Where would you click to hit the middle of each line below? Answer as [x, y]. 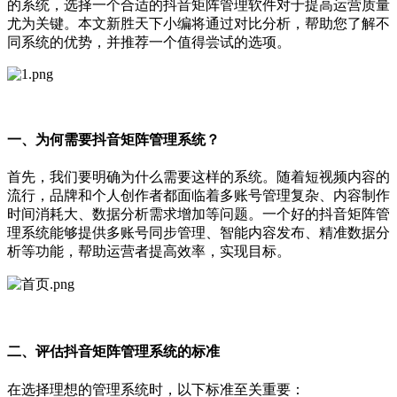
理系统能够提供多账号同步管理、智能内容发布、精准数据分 [198, 233]
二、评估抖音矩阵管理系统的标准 [113, 352]
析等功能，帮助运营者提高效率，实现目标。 [149, 252]
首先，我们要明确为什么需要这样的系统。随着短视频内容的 [198, 177]
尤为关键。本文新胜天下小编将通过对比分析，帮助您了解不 [198, 23]
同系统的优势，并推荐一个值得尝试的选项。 [149, 42]
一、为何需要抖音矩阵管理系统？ [113, 139]
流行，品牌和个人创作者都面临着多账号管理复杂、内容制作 [198, 196]
